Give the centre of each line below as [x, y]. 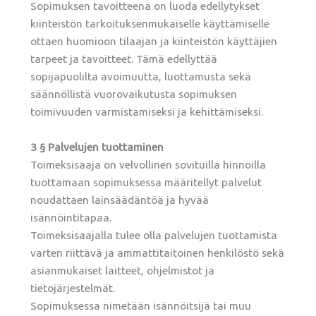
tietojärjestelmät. [73, 288]
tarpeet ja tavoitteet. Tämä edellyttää [124, 59]
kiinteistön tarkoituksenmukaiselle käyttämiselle [150, 24]
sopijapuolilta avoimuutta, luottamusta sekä [141, 77]
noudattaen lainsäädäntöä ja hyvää [120, 200]
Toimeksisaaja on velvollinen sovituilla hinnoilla [148, 164]
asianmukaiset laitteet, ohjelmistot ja [123, 270]
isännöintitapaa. [71, 217]
